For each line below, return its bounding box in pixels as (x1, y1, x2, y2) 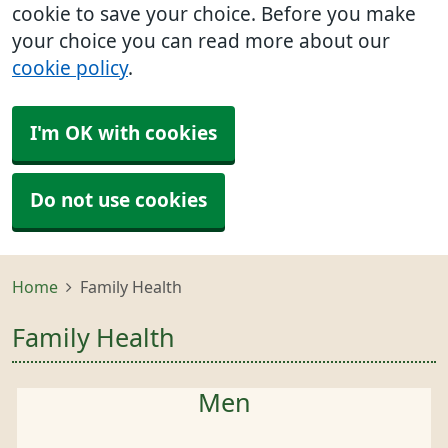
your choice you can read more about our (12, 32, 390, 51)
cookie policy (12, 59, 128, 78)
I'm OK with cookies (30, 124, 217, 143)
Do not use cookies (30, 191, 207, 210)
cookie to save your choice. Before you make (12, 5, 416, 24)
